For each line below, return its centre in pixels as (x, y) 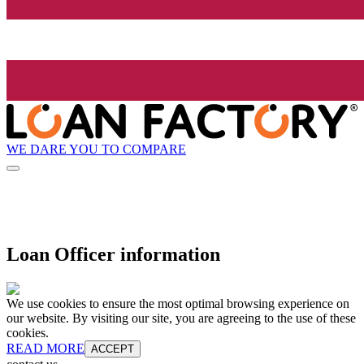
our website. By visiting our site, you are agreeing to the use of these (181, 318)
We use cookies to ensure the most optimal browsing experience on (178, 304)
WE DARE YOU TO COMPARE (96, 149)
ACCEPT (113, 349)
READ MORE (45, 349)
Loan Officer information (113, 255)
